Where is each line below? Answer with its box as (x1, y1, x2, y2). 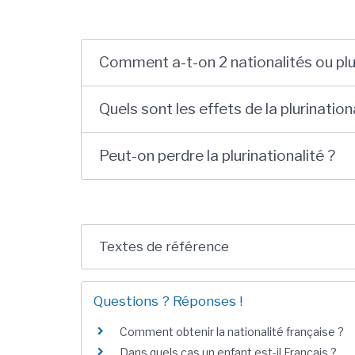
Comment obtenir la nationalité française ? (120, 325, 344, 339)
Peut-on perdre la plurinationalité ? (99, 147, 336, 166)
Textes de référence (99, 239, 230, 255)
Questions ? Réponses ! (94, 293, 242, 310)
